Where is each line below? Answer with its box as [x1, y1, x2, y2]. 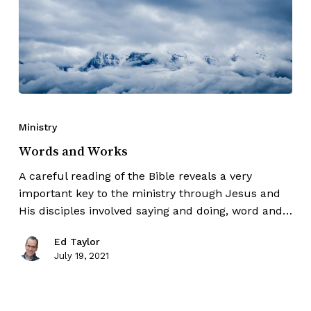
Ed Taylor [53, 236, 100, 248]
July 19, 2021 [53, 251, 109, 262]
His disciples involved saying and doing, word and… [18, 204, 292, 218]
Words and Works [18, 144, 128, 158]
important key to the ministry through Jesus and [18, 187, 280, 201]
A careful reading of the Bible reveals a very [18, 169, 252, 183]
